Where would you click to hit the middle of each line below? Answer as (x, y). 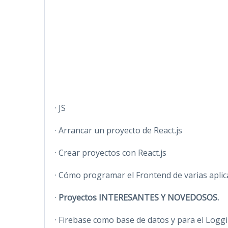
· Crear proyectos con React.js (111, 152)
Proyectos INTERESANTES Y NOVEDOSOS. (138, 197)
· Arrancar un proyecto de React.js (119, 130)
